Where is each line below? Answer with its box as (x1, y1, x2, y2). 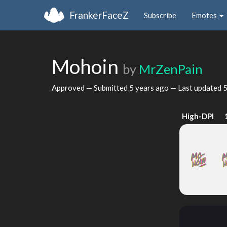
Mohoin (52, 55, 123, 78)
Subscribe (144, 10, 176, 20)
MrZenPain (139, 61, 203, 77)
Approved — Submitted (52, 83, 129, 92)
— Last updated (169, 83, 223, 92)
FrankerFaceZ (69, 9, 129, 21)
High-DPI (182, 111, 214, 121)
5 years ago (129, 83, 169, 92)
